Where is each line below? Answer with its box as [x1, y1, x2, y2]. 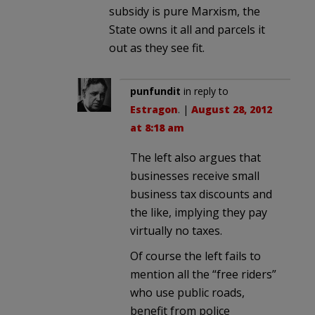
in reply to [181, 84, 229, 98]
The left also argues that [130, 149, 261, 165]
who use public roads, [130, 284, 245, 300]
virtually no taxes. [130, 222, 222, 238]
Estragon [130, 102, 178, 116]
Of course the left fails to [130, 247, 261, 264]
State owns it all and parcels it [109, 21, 265, 37]
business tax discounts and [130, 186, 272, 202]
